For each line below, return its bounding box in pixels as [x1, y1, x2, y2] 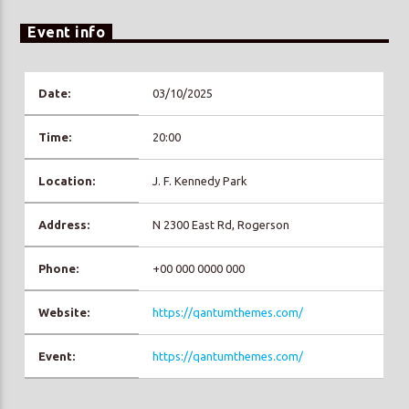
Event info [27, 23, 106, 40]
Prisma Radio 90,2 [99, 119, 219, 136]
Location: [38, 174, 96, 188]
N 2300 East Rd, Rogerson [152, 218, 290, 232]
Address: [38, 218, 90, 232]
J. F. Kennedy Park [152, 174, 248, 188]
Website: [38, 306, 90, 320]
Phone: [38, 262, 79, 276]
